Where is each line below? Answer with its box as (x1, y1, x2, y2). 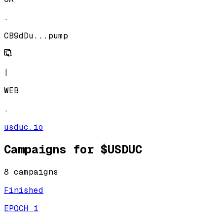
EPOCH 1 (4, 203, 38, 214)
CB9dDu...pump (4, 30, 68, 41)
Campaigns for (4, 142, 101, 157)
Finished (4, 185, 43, 196)
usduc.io (4, 121, 43, 132)
